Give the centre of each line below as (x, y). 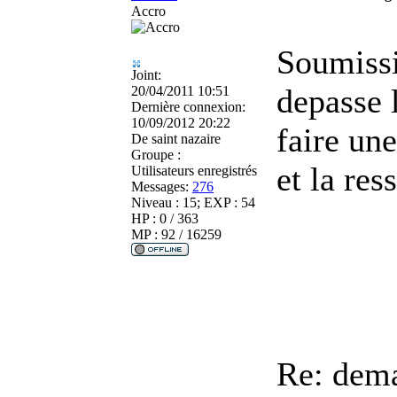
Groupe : (156, 154)
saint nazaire (184, 138)
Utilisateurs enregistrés (194, 170)
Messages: (160, 186)
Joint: (146, 74)
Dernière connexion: (188, 106)
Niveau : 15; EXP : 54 (193, 202)
